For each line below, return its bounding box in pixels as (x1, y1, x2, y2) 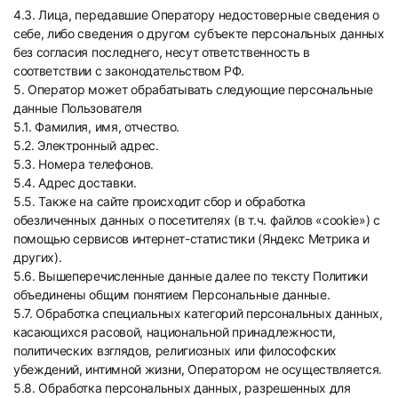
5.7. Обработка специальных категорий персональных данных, (13, 306, 383, 321)
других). (13, 250, 62, 265)
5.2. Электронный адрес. (13, 138, 159, 153)
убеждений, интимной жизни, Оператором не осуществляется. (13, 362, 383, 377)
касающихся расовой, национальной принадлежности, (13, 324, 336, 339)
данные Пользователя (13, 100, 142, 115)
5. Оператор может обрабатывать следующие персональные (13, 82, 374, 97)
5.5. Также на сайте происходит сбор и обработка (13, 194, 306, 209)
